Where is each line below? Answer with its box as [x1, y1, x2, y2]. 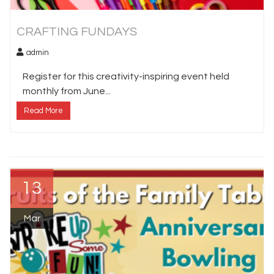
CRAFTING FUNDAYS [17, 25, 137, 38]
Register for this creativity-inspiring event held [23, 71, 229, 81]
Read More [24, 106, 63, 115]
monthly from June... [23, 86, 111, 96]
